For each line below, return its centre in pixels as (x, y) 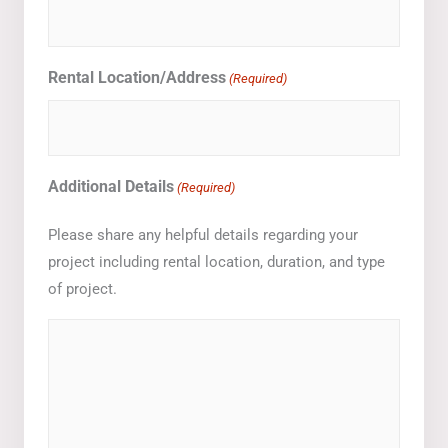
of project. (82, 288)
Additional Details (111, 186)
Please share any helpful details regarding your (203, 234)
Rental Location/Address (137, 77)
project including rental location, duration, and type (216, 261)
